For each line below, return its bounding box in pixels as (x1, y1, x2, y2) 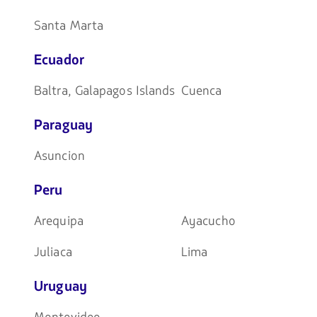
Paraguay (34, 115, 93, 134)
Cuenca (180, 81, 222, 100)
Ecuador (34, 50, 85, 69)
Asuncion (34, 146, 85, 165)
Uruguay (34, 277, 88, 296)
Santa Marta (34, 16, 104, 35)
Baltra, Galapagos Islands (34, 81, 175, 100)
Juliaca (34, 243, 72, 261)
